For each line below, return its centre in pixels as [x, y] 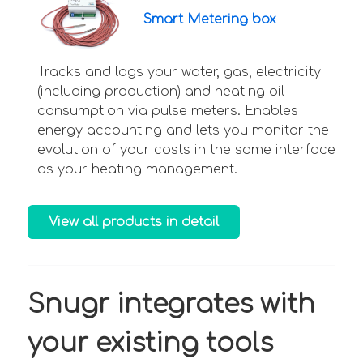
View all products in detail [134, 222]
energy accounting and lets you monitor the [183, 131]
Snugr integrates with [171, 304]
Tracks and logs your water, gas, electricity [179, 73]
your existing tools [150, 343]
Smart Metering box [209, 20]
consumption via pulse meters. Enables [168, 111]
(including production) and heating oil [161, 92]
